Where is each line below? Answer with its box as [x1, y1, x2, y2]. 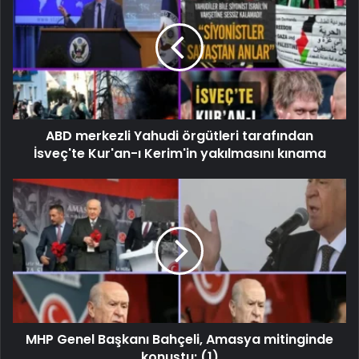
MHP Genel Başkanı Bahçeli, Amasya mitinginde [26, 329, 333, 349]
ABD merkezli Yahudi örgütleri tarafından [46, 126, 313, 145]
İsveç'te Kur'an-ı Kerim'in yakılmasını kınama [33, 143, 326, 163]
